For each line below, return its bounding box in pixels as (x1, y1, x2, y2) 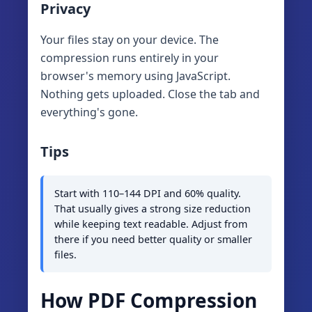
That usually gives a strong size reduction (54, 201, 251, 215)
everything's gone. (40, 104, 138, 120)
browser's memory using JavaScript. (40, 68, 231, 84)
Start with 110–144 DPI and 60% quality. (54, 186, 241, 200)
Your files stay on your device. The (40, 32, 219, 48)
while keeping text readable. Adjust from (54, 217, 247, 231)
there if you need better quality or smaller (54, 232, 252, 246)
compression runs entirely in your (40, 50, 219, 66)
